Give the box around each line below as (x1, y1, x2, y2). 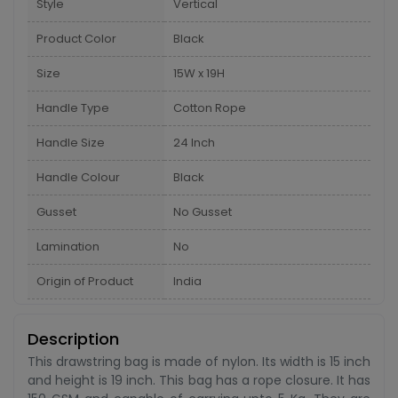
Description (28, 328, 119, 350)
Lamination (36, 238, 99, 255)
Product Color (36, 30, 116, 47)
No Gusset (173, 203, 232, 220)
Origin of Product (36, 273, 133, 290)
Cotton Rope (173, 99, 246, 116)
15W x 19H (173, 65, 225, 82)
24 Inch (173, 134, 215, 151)
